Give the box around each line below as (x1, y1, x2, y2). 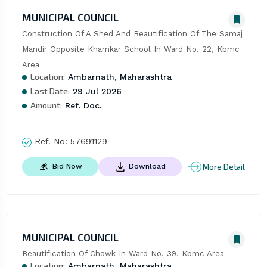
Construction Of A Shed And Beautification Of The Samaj (21, 29, 243, 39)
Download (128, 162, 166, 171)
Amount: (30, 100, 62, 111)
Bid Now (52, 162, 82, 171)
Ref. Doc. (61, 101, 102, 111)
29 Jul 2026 (69, 86, 122, 97)
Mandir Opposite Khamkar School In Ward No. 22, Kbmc (21, 45, 240, 54)
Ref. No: (31, 136, 70, 147)
